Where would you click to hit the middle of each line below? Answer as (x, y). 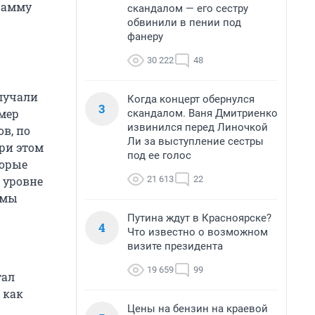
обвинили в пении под (184, 22)
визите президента (175, 246)
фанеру (145, 37)
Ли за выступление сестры (195, 141)
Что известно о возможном (198, 232)
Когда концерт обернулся (191, 99)
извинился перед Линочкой (198, 127)
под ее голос (159, 155)
